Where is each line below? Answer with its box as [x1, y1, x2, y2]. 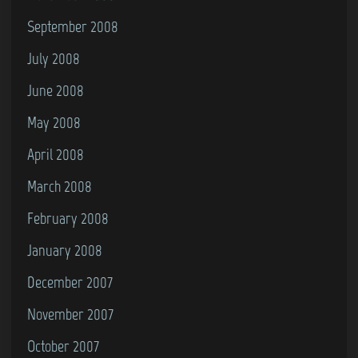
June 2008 [27, 81, 84, 100]
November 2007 [27, 304, 113, 324]
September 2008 [27, 17, 118, 36]
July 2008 [27, 49, 80, 68]
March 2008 [27, 177, 92, 196]
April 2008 [27, 145, 84, 164]
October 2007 [27, 336, 99, 356]
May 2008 [27, 113, 81, 132]
